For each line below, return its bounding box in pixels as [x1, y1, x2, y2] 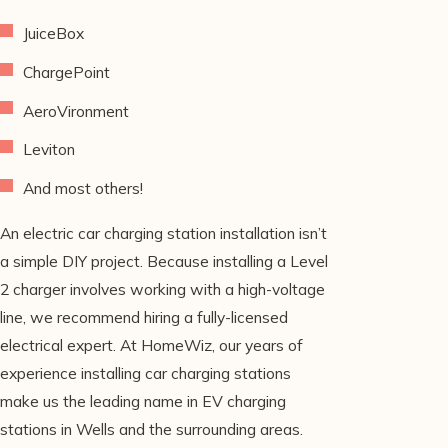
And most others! [23, 178, 144, 199]
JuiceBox [23, 22, 85, 43]
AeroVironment [23, 100, 130, 121]
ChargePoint [23, 61, 111, 82]
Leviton [23, 139, 76, 160]
